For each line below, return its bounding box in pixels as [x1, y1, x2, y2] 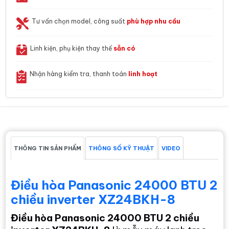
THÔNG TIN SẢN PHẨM [14, 144, 82, 152]
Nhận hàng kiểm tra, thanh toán [30, 70, 129, 78]
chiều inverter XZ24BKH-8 [11, 191, 176, 207]
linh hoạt [128, 70, 158, 78]
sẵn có [113, 44, 135, 52]
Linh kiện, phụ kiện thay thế [30, 44, 114, 52]
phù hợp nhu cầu [127, 17, 181, 25]
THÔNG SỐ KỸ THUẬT [88, 144, 155, 152]
